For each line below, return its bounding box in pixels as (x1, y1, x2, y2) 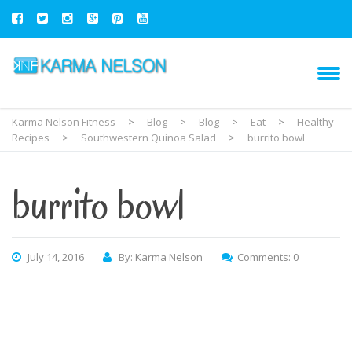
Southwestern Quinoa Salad (81, 130, 216, 145)
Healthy (297, 114, 334, 129)
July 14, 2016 (27, 250, 84, 264)
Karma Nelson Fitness (12, 114, 118, 129)
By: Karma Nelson (119, 250, 203, 264)
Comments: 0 (237, 250, 299, 264)
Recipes (12, 130, 49, 145)
